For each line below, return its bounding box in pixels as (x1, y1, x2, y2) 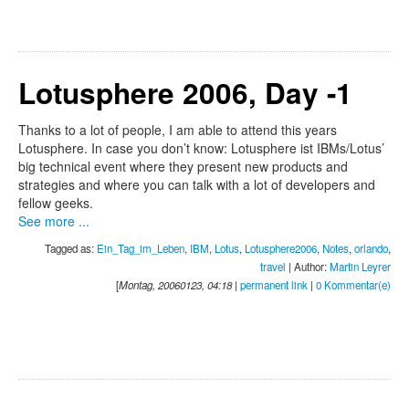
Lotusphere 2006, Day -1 (18, 72, 352, 114)
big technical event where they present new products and (18, 157, 348, 176)
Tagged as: (45, 241, 97, 257)
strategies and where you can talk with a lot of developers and (18, 175, 375, 194)
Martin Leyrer (330, 259, 391, 275)
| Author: (286, 259, 330, 275)
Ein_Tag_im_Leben (97, 241, 184, 257)
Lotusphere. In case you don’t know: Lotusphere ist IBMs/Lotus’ (18, 139, 384, 158)
